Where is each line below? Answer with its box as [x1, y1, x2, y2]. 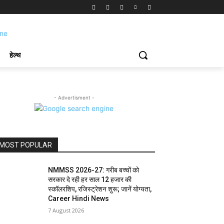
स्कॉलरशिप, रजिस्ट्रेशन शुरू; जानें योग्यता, [48, 185, 152, 193]
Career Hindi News [48, 194, 109, 202]
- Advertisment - [53, 94, 94, 100]
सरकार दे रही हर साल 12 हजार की [48, 175, 132, 183]
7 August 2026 [48, 206, 84, 214]
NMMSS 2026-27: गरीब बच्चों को [48, 166, 139, 174]
